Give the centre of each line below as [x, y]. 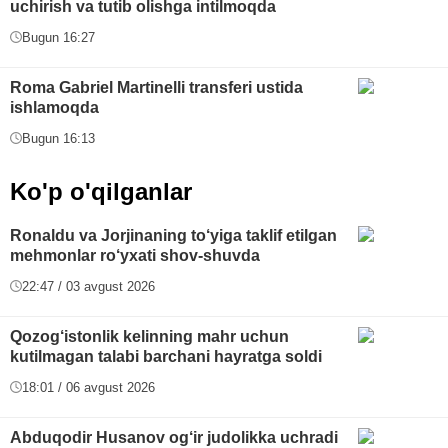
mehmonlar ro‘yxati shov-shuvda [135, 255]
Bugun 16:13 [58, 138]
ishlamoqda [54, 107]
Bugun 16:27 [58, 37]
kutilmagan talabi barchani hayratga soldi [166, 356]
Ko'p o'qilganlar [101, 191]
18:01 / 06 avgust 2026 [88, 387]
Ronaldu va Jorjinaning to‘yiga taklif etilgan [173, 235]
